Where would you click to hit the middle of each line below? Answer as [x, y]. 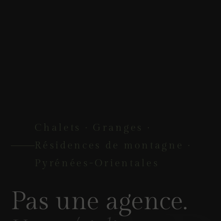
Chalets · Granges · [93, 128]
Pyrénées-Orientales [97, 164]
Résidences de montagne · [113, 146]
